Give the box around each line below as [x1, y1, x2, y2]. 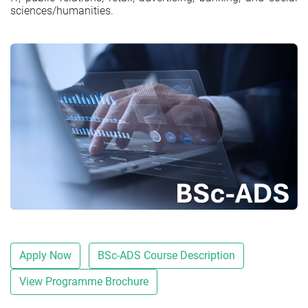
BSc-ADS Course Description [98, 248, 235, 262]
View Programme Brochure [19, 274, 148, 288]
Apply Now [19, 248, 71, 262]
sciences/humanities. [10, 4, 113, 18]
